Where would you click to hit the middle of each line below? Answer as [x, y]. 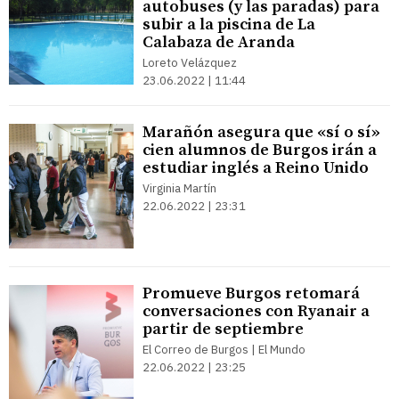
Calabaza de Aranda [219, 42]
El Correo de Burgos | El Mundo [224, 350]
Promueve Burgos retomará [251, 293]
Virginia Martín [179, 188]
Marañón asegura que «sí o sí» [261, 132]
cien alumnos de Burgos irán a [260, 150]
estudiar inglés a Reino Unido [256, 168]
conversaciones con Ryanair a [256, 311]
